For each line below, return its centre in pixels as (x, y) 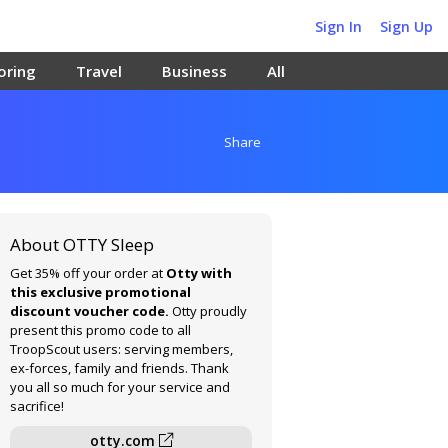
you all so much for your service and (120, 387)
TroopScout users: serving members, (122, 349)
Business (194, 71)
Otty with (199, 273)
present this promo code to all (101, 330)
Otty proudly (210, 311)
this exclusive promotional (101, 292)
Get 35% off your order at (88, 273)
